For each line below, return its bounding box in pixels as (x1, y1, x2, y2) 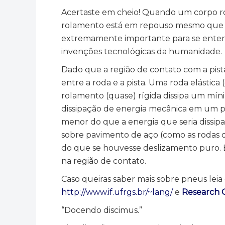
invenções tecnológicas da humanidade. (61, 47, 222, 56)
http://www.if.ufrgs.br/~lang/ (61, 187, 173, 197)
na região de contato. (61, 156, 146, 166)
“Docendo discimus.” (61, 205, 142, 215)
